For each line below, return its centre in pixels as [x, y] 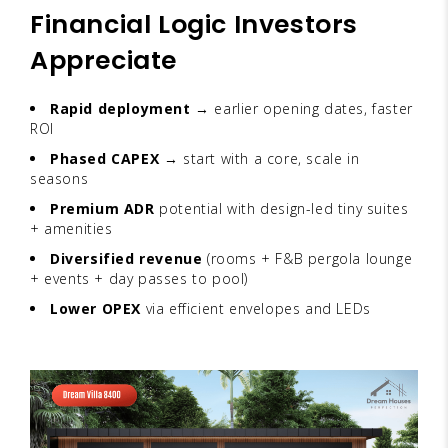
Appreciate [103, 60]
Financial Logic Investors [194, 24]
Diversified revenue [126, 258]
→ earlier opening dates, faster [301, 108]
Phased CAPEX [105, 158]
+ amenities [71, 228]
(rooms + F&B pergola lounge [307, 258]
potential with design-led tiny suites [281, 208]
